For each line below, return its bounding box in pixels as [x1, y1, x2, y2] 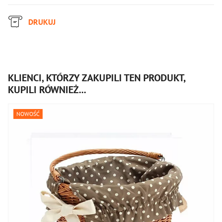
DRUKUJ [28, 16, 55, 27]
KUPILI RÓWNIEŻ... [8, 83, 86, 96]
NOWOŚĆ [161, 110, 185, 117]
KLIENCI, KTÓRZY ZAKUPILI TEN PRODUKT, [8, 71, 185, 84]
